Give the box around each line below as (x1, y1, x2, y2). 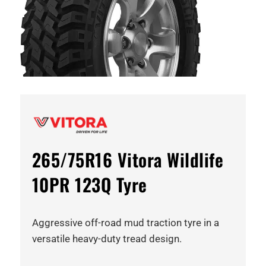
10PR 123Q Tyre (31, 170, 147, 198)
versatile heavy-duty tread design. (31, 232, 182, 245)
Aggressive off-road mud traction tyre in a (31, 216, 219, 229)
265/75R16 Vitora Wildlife (31, 145, 224, 173)
